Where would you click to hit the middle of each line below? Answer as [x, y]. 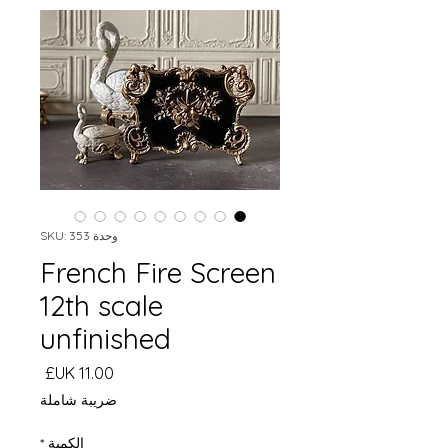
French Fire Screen [158, 272]
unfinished [105, 338]
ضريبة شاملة [78, 400]
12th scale [101, 305]
